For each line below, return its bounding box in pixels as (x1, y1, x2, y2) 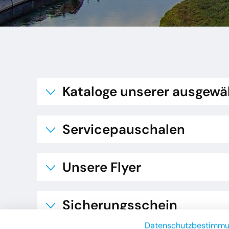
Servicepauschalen (62, 121, 185, 138)
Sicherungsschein (62, 196, 177, 214)
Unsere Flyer (62, 158, 141, 176)
